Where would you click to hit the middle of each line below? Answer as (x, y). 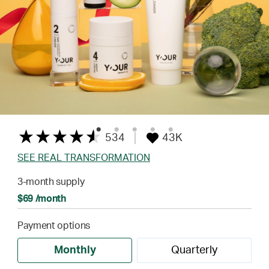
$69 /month (41, 199)
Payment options (54, 226)
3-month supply (51, 182)
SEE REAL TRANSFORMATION (83, 158)
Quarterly (194, 250)
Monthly (75, 250)
